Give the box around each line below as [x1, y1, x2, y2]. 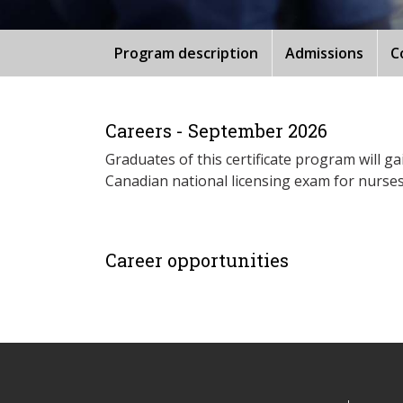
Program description [114, 42, 258, 63]
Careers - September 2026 [105, 118, 327, 142]
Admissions [285, 42, 363, 63]
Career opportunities [105, 247, 289, 272]
